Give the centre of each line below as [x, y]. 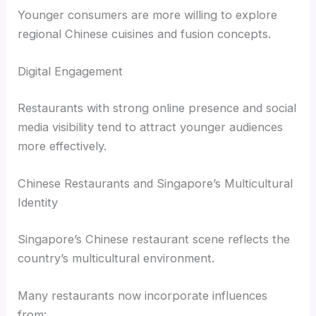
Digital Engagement [71, 72]
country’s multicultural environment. [116, 258]
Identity [38, 202]
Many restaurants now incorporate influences [143, 295]
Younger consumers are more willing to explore [148, 14]
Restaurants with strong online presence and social [157, 108]
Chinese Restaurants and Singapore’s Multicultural [156, 183]
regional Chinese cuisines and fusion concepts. [145, 34]
